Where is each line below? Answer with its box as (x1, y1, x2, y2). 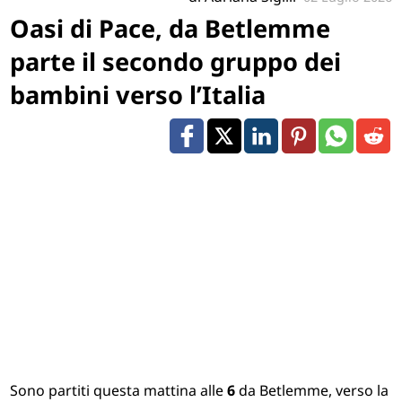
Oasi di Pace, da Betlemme (10, 11, 331, 45)
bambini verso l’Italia (10, 77, 267, 111)
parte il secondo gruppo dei (10, 44, 342, 78)
